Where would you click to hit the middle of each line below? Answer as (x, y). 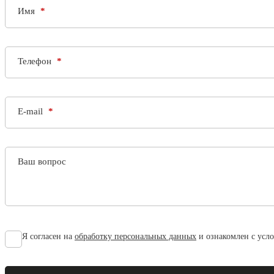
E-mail (31, 112)
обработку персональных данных (135, 237)
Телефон (36, 61)
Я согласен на (48, 237)
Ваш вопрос (42, 162)
